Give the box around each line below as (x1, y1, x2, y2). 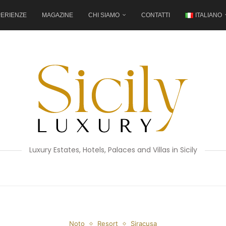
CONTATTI (141, 12, 170, 19)
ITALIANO (195, 12, 222, 19)
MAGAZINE (42, 12, 73, 19)
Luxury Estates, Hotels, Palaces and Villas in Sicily (29, 145, 197, 155)
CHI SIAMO (88, 12, 120, 19)
